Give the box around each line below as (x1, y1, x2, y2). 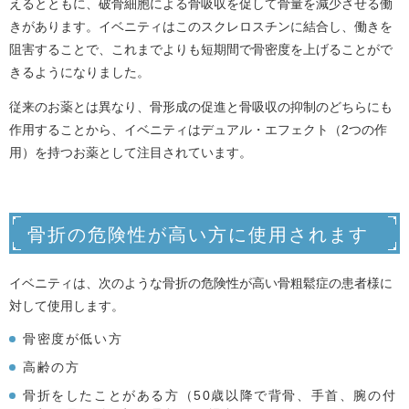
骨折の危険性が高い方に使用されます (27, 225, 369, 245)
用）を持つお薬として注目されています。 (9, 145, 252, 160)
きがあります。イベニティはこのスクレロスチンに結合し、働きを (9, 19, 393, 34)
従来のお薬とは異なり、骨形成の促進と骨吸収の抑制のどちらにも (9, 100, 393, 114)
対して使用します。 (9, 299, 124, 313)
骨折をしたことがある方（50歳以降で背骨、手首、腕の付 (23, 388, 397, 403)
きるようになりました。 (9, 65, 150, 79)
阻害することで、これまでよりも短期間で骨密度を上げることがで (9, 42, 393, 57)
